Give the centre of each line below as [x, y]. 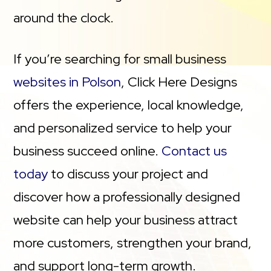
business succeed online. [88, 151]
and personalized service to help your [123, 128]
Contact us [194, 151]
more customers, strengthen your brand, [133, 243]
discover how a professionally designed [127, 197]
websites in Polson [67, 82]
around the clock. [64, 18]
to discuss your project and [128, 174]
